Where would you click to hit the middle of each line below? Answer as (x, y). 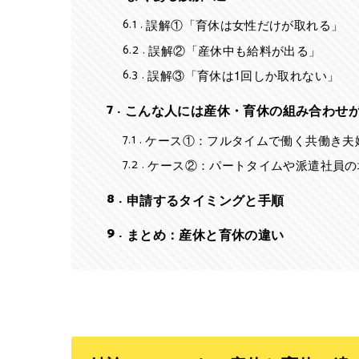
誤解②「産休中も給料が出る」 (235, 50)
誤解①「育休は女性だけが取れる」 (245, 25)
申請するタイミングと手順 (205, 199)
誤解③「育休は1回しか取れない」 (244, 75)
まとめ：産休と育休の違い (205, 234)
